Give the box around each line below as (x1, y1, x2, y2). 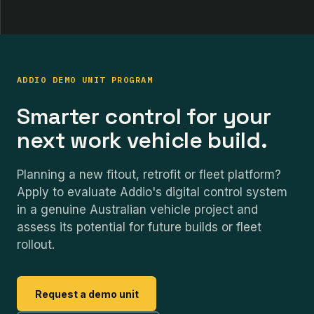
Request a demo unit (34, 287, 139, 300)
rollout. (17, 238, 55, 252)
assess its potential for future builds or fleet (17, 220, 261, 235)
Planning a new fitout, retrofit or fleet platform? (17, 168, 281, 182)
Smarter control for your (17, 102, 271, 131)
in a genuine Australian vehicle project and (17, 203, 258, 217)
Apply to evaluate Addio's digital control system (17, 185, 287, 200)
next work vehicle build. (17, 126, 268, 155)
